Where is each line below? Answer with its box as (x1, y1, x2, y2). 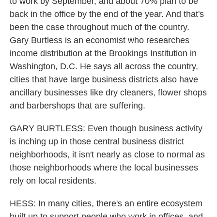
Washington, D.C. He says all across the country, (10, 62, 198, 71)
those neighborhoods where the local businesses (10, 163, 198, 172)
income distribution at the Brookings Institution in (10, 48, 197, 58)
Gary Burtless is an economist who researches (10, 35, 189, 45)
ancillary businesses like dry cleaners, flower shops (10, 88, 207, 97)
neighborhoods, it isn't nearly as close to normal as (10, 150, 205, 159)
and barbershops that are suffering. (10, 101, 145, 110)
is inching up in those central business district (10, 137, 184, 146)
